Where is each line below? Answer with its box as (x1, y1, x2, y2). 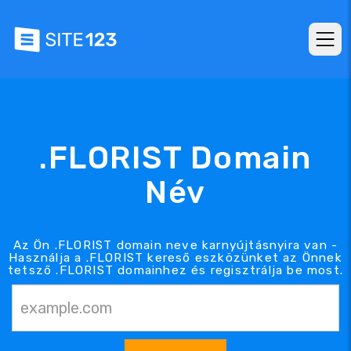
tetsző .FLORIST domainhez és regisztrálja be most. (8, 262, 344, 277)
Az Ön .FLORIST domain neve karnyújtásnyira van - (13, 237, 338, 252)
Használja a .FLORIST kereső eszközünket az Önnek (9, 250, 342, 265)
